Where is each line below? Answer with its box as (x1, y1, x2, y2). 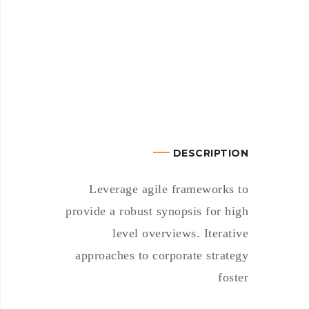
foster (218, 270, 248, 284)
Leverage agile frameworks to (89, 182, 248, 196)
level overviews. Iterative (112, 226, 248, 240)
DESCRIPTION (172, 147, 248, 159)
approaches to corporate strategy (75, 248, 248, 262)
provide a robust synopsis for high (66, 204, 248, 218)
